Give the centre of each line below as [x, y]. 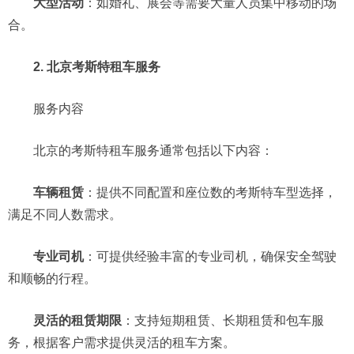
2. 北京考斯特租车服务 [97, 67]
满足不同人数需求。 [65, 215]
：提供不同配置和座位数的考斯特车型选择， [210, 192]
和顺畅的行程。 [52, 279]
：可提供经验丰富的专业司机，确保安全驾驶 [210, 256]
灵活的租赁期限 [77, 320]
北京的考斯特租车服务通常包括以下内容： [141, 151]
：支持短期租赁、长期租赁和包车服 [223, 320]
